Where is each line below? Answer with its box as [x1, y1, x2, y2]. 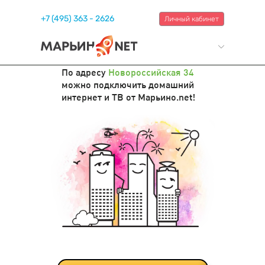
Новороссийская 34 [108, 66, 194, 79]
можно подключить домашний [62, 78, 194, 91]
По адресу [62, 66, 108, 79]
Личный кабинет [164, 15, 219, 23]
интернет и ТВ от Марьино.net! [62, 91, 195, 104]
